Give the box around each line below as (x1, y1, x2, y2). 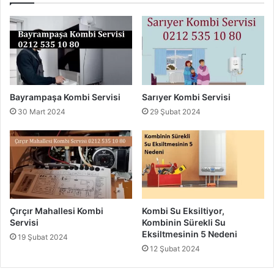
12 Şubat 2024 (150, 244, 200, 254)
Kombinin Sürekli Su (142, 217, 226, 228)
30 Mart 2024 (18, 106, 65, 116)
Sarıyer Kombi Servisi (142, 91, 231, 102)
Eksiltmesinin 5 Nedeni (142, 229, 237, 240)
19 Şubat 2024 (18, 232, 68, 242)
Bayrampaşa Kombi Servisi (10, 91, 120, 102)
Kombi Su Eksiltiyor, (142, 206, 224, 217)
